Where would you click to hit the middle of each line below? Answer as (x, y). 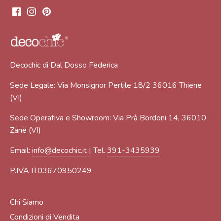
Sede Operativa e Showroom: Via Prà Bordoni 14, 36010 (108, 118)
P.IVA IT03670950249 (51, 171)
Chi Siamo (27, 202)
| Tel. (97, 151)
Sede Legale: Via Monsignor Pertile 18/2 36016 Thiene (106, 86)
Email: (21, 151)
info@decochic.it (59, 151)
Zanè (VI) (25, 130)
